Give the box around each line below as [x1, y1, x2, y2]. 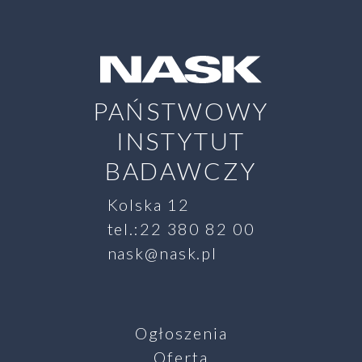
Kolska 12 [107, 194, 190, 214]
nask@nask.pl [107, 242, 218, 263]
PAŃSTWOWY [92, 95, 270, 125]
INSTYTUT [116, 125, 246, 155]
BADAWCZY [104, 155, 258, 185]
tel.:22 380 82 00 [107, 218, 255, 238]
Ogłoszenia [134, 323, 228, 343]
